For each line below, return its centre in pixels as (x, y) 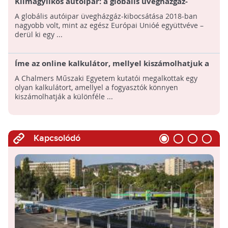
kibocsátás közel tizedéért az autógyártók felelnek (111, 12)
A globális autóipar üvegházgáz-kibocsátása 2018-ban (106, 16)
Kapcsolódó (57, 138)
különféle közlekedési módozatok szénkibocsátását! (113, 74)
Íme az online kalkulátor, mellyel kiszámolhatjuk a (112, 64)
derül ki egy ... (38, 35)
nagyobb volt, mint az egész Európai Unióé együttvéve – (109, 25)
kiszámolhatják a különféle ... (64, 97)
